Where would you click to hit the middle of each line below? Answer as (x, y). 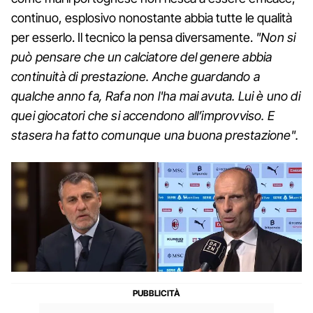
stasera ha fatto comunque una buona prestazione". (155, 136)
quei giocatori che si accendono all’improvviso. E (143, 116)
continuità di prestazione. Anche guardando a (136, 77)
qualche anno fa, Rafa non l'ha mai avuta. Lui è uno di (156, 96)
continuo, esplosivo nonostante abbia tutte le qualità (152, 18)
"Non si (276, 38)
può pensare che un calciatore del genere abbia (142, 57)
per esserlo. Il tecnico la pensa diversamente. (133, 38)
